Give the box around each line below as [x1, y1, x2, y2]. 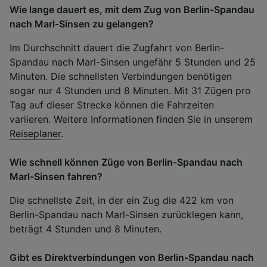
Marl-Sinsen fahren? [10, 170, 103, 182]
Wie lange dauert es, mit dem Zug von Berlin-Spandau [10, 3, 254, 15]
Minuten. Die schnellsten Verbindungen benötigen [10, 70, 232, 82]
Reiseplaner [10, 127, 61, 139]
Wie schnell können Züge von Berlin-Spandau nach [10, 156, 243, 168]
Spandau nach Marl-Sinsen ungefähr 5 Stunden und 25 [10, 55, 256, 68]
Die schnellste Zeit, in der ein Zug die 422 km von [10, 194, 234, 206]
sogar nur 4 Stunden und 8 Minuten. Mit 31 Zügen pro [10, 84, 251, 97]
